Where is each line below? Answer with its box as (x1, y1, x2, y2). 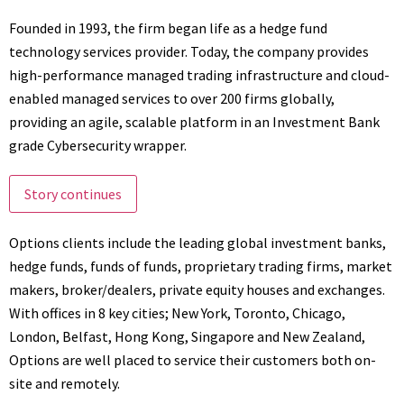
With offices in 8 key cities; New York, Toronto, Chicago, (9, 304, 345, 322)
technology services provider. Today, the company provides (9, 42, 369, 60)
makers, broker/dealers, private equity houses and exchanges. (9, 280, 385, 298)
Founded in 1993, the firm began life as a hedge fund (9, 19, 327, 37)
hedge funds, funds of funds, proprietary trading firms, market (9, 257, 392, 275)
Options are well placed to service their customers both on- (9, 351, 376, 369)
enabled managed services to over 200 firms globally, (9, 89, 335, 107)
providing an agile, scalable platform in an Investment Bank (9, 113, 380, 131)
